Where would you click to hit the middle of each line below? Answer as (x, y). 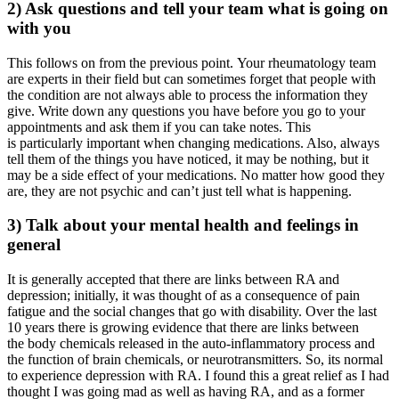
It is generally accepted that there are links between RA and (173, 280)
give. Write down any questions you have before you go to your (186, 110)
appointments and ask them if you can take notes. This (159, 126)
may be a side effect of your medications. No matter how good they (196, 175)
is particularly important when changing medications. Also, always (193, 142)
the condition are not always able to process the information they (187, 94)
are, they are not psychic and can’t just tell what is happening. (179, 191)
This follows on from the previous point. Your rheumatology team (191, 62)
